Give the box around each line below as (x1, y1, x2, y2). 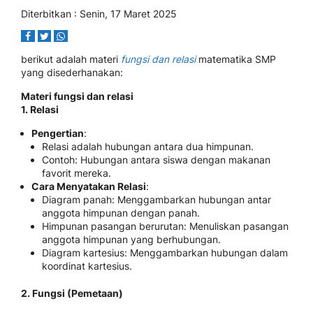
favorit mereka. (42, 167, 111, 179)
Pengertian (31, 127, 84, 139)
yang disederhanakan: (21, 66, 123, 78)
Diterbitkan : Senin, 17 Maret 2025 (21, 8, 177, 20)
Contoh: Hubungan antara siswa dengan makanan (42, 154, 270, 166)
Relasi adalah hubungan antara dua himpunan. (42, 140, 254, 152)
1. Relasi (21, 103, 59, 115)
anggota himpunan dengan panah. (42, 207, 200, 219)
